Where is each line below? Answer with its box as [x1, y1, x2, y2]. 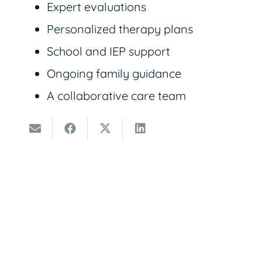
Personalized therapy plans [47, 21, 193, 36]
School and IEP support [47, 43, 170, 58]
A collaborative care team [47, 88, 186, 103]
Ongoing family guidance [47, 65, 181, 81]
